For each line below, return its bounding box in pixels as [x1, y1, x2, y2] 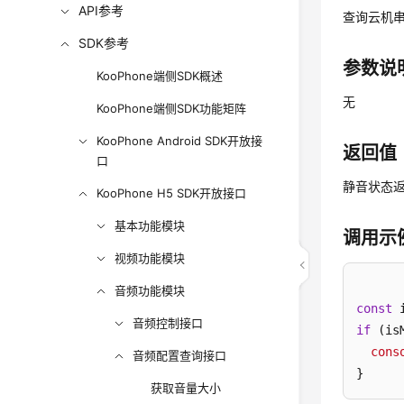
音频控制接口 [133, 316, 204, 330]
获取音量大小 [151, 381, 222, 395]
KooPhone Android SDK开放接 [96, 133, 263, 148]
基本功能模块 [115, 218, 186, 233]
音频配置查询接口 [133, 348, 227, 363]
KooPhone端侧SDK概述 [96, 69, 224, 83]
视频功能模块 [115, 251, 186, 265]
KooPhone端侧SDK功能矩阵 [96, 101, 247, 115]
